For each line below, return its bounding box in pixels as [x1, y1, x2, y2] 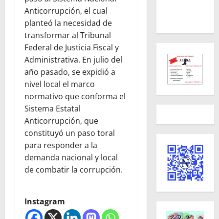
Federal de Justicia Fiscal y [24, 42, 119, 53]
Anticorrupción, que [24, 115, 98, 127]
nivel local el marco [24, 79, 95, 90]
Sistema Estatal [24, 103, 81, 114]
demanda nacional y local [24, 152, 118, 163]
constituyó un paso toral [24, 128, 115, 139]
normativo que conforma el [24, 91, 126, 102]
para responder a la [24, 140, 97, 151]
